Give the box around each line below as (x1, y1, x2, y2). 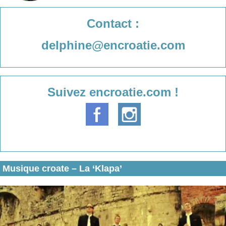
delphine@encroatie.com (41, 38, 185, 52)
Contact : (87, 17, 139, 31)
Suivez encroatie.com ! (47, 85, 179, 99)
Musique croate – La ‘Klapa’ (3, 163, 122, 174)
